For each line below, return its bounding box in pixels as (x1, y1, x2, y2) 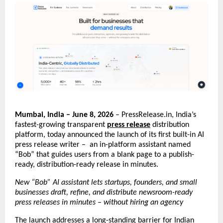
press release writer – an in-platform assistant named (15, 141, 191, 149)
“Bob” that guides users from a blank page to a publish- (15, 151, 194, 159)
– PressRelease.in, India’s (113, 111, 196, 119)
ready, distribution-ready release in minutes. (15, 161, 158, 169)
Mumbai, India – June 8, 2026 (15, 111, 113, 119)
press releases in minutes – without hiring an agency (15, 199, 183, 207)
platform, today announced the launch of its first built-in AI (15, 131, 204, 139)
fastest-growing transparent (15, 121, 107, 129)
